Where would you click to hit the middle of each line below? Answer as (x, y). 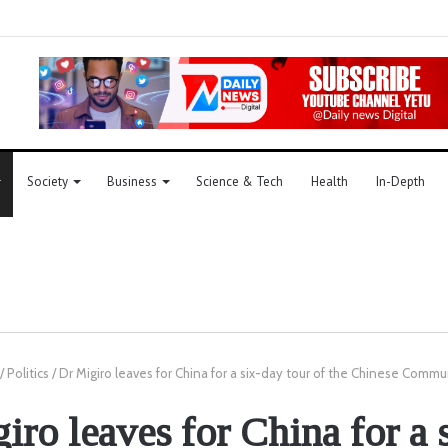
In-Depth (400, 181)
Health (329, 181)
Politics (27, 372)
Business (132, 181)
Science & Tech (239, 181)
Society (47, 181)
